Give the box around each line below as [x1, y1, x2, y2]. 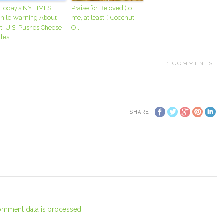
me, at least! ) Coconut [71, 14, 135, 21]
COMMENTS [172, 60, 213, 67]
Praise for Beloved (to [71, 4, 132, 12]
